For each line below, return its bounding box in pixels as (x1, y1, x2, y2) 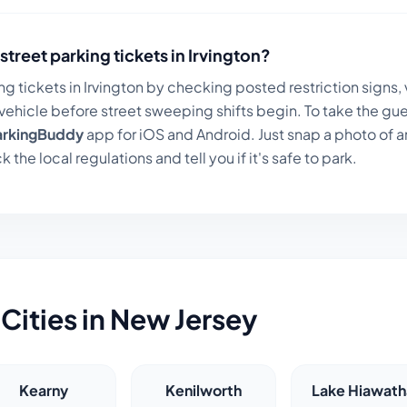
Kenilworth (164, 381, 242, 400)
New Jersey (110, 302, 258, 336)
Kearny (19, 381, 69, 400)
